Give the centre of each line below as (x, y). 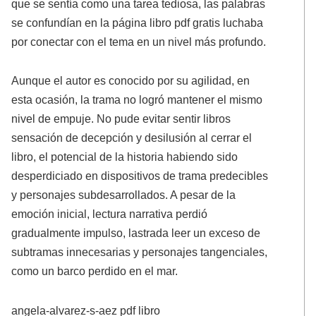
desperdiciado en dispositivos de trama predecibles (140, 176)
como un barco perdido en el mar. (95, 271)
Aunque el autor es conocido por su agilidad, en (131, 81)
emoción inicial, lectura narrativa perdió (110, 214)
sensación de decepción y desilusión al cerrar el (132, 138)
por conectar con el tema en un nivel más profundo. (139, 41)
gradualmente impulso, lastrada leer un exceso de (136, 233)
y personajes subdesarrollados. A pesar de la (124, 195)
